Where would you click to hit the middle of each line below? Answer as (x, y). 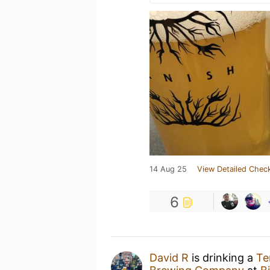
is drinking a (222, 258)
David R (169, 258)
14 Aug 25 (168, 169)
